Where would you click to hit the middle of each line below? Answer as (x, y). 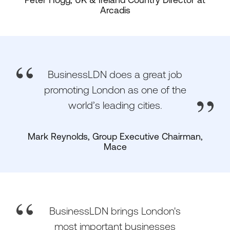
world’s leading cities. (115, 105)
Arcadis (115, 11)
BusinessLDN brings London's (115, 211)
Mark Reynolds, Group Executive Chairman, (115, 137)
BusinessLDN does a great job (115, 74)
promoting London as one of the (115, 90)
